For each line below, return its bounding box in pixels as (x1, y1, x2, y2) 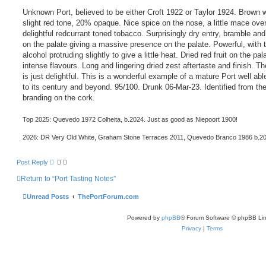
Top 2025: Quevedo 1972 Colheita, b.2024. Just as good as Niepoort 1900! (23, 116, 237, 123)
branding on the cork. (23, 93, 95, 102)
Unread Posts (27, 193, 69, 201)
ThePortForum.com (78, 193, 139, 201)
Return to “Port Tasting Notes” (21, 175, 116, 183)
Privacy (182, 225, 201, 232)
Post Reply (17, 159, 48, 166)
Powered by (126, 214, 161, 221)
